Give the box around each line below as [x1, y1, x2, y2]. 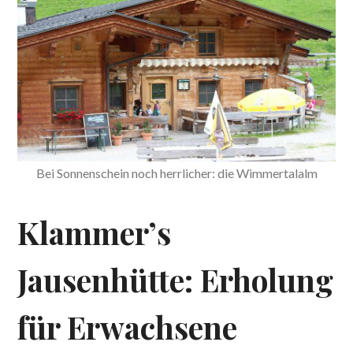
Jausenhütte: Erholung [17, 258, 334, 300]
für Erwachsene [17, 306, 238, 347]
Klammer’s [17, 211, 172, 253]
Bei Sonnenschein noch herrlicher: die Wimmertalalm [35, 165, 318, 180]
